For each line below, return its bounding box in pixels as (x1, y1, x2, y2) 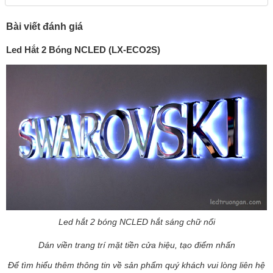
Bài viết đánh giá (6, 21, 83, 32)
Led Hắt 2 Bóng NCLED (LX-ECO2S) (6, 44, 160, 55)
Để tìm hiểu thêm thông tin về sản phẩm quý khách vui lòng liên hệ (8, 260, 265, 270)
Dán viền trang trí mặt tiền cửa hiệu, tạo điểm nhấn (38, 239, 235, 250)
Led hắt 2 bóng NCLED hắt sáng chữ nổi (58, 216, 215, 227)
